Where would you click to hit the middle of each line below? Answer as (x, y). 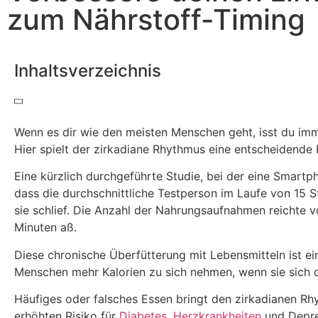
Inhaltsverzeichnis (88, 71)
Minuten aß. (45, 227)
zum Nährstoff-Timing (156, 20)
